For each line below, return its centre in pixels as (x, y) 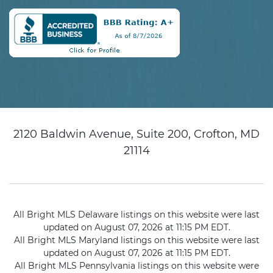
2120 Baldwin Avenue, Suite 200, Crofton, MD (136, 134)
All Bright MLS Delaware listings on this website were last (136, 215)
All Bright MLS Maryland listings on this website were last (136, 240)
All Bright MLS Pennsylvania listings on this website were (136, 266)
